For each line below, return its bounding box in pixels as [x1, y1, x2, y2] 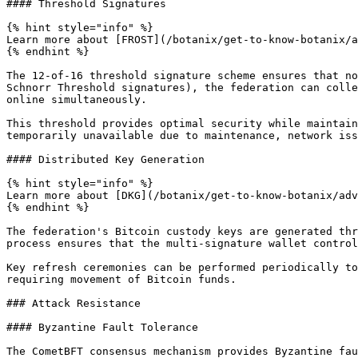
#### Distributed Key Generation [6, 153, 205, 165]
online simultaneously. [6, 93, 147, 105]
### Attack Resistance [6, 297, 141, 309]
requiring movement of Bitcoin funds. [6, 273, 237, 285]
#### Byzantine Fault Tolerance [6, 321, 198, 333]
